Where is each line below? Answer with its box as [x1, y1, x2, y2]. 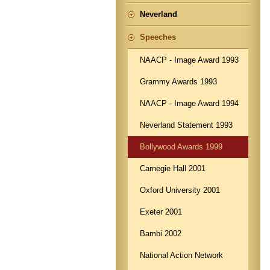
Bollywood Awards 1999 [140, 142, 222, 151]
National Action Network [140, 251, 223, 260]
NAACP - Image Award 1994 [140, 99, 239, 108]
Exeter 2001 [140, 207, 182, 216]
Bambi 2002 [140, 229, 181, 238]
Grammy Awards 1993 [140, 77, 217, 86]
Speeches [140, 33, 176, 42]
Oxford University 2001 [140, 186, 220, 195]
